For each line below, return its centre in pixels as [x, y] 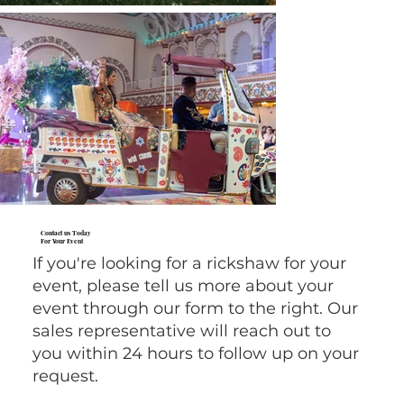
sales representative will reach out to [181, 331]
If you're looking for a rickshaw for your [189, 263]
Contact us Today [66, 232]
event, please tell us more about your [183, 285]
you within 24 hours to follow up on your [195, 353]
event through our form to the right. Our [195, 308]
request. [65, 376]
